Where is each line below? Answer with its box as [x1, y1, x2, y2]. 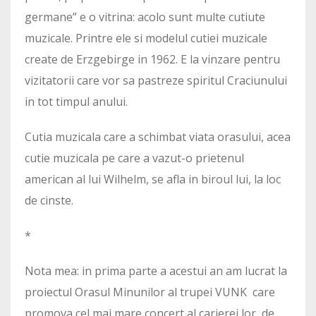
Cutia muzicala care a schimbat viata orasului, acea [25, 129, 291, 145]
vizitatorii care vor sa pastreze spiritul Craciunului [25, 73, 287, 88]
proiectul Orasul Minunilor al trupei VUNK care [25, 284, 275, 300]
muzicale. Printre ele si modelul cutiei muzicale [25, 30, 267, 46]
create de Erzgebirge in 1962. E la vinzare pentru [25, 51, 280, 67]
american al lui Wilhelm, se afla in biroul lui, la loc [25, 171, 281, 187]
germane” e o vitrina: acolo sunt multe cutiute [25, 9, 265, 25]
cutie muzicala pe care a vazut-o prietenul [25, 150, 244, 166]
